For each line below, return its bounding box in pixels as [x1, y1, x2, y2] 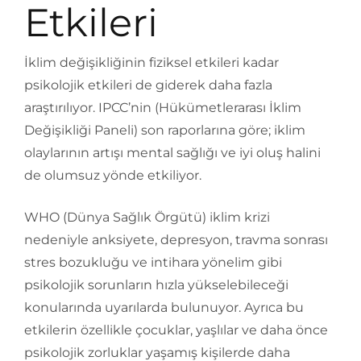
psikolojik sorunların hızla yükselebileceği [24, 276, 288, 293]
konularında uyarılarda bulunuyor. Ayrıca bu [24, 299, 304, 315]
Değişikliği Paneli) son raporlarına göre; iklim [24, 122, 305, 138]
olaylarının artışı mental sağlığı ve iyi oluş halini [24, 144, 321, 160]
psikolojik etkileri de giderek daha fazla [24, 77, 272, 93]
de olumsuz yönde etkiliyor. [24, 167, 201, 183]
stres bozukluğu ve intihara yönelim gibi [24, 254, 282, 270]
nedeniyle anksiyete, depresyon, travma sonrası [24, 231, 328, 247]
